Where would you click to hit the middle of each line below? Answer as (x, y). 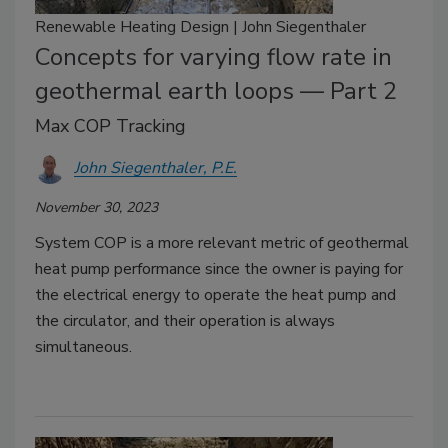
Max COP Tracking (110, 125)
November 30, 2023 (96, 207)
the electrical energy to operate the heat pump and (215, 294)
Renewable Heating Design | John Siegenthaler (200, 26)
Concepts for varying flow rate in (213, 56)
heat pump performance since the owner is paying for (219, 268)
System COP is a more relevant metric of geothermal (222, 242)
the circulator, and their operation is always (185, 320)
